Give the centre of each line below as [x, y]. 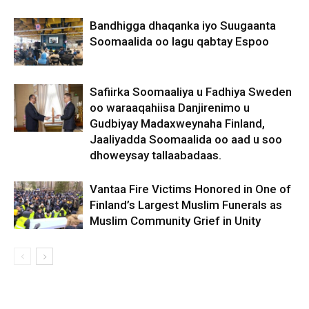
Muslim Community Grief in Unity [175, 221]
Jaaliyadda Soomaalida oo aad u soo [186, 140]
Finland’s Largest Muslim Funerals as [186, 205]
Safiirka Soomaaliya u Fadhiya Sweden [191, 92]
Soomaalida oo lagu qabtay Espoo [179, 42]
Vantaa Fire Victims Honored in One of [190, 189]
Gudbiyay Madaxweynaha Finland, [177, 124]
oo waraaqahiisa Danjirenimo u [170, 108]
